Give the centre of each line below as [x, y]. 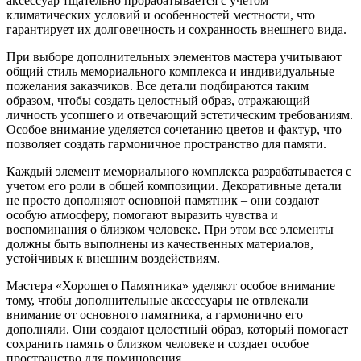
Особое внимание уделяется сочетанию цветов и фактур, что [174, 130]
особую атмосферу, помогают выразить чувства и [142, 215]
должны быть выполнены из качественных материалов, [160, 244]
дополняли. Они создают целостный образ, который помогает [177, 330]
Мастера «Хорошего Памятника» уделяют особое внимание [171, 286]
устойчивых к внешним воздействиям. [113, 259]
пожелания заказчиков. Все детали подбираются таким [158, 86]
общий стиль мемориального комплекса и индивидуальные [170, 72]
